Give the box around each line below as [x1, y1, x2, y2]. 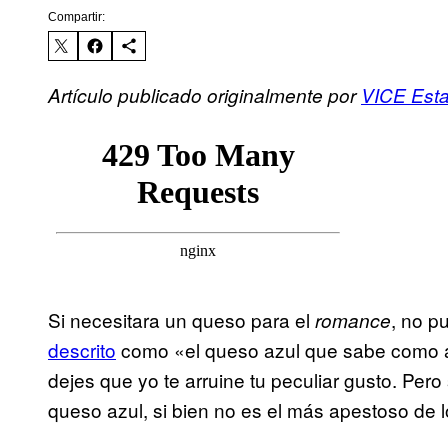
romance [315, 307, 391, 334]
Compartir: [48, 10, 105, 25]
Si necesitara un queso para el [48, 306, 315, 334]
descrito [48, 336, 116, 364]
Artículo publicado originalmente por [48, 82, 361, 109]
